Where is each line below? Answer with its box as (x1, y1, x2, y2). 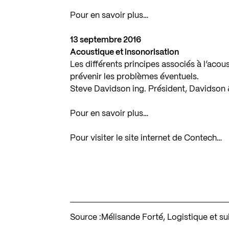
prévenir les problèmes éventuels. (70, 73, 199, 81)
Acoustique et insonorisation (70, 48, 179, 56)
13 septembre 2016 (70, 36, 142, 44)
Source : (70, 213, 102, 221)
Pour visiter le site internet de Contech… (70, 134, 222, 142)
